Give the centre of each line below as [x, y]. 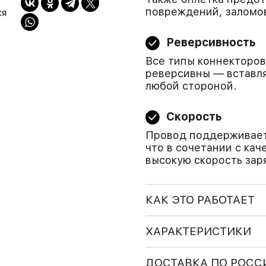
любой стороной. [191, 86]
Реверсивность [211, 42]
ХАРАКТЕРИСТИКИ [198, 231]
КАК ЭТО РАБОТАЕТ [200, 200]
